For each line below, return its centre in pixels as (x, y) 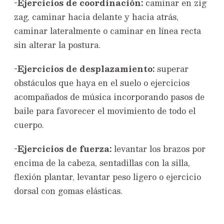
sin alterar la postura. (57, 45)
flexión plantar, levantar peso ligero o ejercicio (107, 177)
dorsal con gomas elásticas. (68, 191)
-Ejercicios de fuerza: (63, 149)
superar (171, 69)
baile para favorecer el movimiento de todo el (105, 111)
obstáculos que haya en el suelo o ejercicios (102, 83)
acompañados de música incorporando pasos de (109, 97)
